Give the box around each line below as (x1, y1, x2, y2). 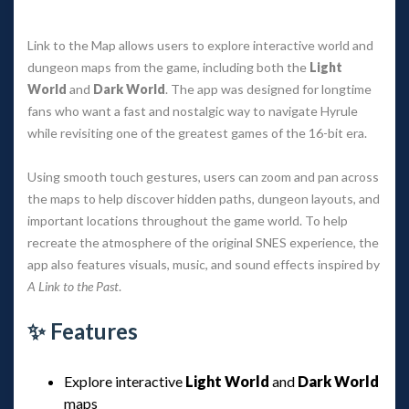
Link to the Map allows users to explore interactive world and (27, 37, 373, 53)
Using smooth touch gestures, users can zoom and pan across (27, 168, 379, 184)
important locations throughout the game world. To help (27, 212, 348, 228)
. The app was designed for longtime (165, 80, 372, 97)
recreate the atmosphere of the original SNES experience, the (27, 234, 379, 250)
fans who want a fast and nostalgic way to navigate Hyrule (27, 102, 358, 119)
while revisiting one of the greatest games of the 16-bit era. (27, 124, 367, 141)
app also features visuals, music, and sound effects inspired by (27, 256, 380, 272)
